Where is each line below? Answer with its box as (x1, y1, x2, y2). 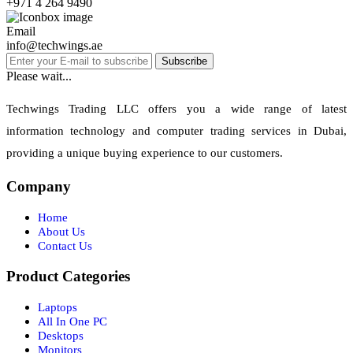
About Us (38, 225, 85, 239)
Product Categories (6, 267, 130, 284)
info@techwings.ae (6, 38, 102, 52)
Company (6, 178, 71, 195)
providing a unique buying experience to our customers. (6, 146, 283, 159)
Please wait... (6, 69, 72, 83)
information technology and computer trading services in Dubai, (6, 124, 347, 137)
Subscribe (162, 54, 207, 67)
